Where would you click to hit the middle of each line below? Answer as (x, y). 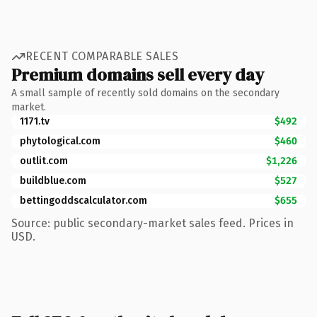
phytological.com (60, 141)
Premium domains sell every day (138, 74)
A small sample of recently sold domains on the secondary (145, 93)
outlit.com (44, 161)
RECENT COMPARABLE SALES (102, 56)
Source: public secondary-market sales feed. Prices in (152, 223)
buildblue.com (53, 180)
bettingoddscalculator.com (83, 200)
